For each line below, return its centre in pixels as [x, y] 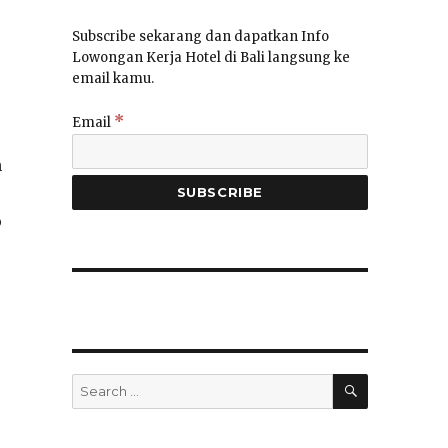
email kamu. [112, 79]
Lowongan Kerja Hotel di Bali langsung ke [210, 58]
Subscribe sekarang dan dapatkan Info [200, 37]
